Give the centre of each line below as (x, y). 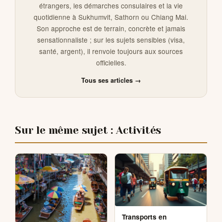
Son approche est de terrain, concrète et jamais (111, 28)
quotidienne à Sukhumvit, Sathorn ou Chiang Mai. (111, 17)
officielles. (111, 63)
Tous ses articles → (111, 81)
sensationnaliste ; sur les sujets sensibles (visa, (111, 40)
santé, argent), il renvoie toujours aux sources (111, 51)
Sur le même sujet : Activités (88, 131)
